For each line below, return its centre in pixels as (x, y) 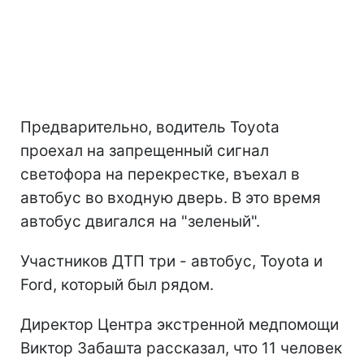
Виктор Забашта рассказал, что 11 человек (181, 348)
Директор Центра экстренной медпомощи (180, 324)
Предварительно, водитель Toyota (150, 127)
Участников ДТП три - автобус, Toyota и (171, 261)
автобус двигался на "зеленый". (140, 221)
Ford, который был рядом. (117, 284)
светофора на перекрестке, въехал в (160, 174)
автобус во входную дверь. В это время (171, 197)
